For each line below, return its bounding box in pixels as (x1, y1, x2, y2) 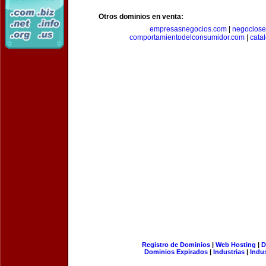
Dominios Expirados (144, 248, 208, 255)
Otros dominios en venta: (99, 12, 183, 21)
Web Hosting (215, 241, 256, 248)
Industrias (213, 248, 245, 255)
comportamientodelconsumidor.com (129, 33, 245, 42)
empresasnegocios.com (149, 25, 227, 33)
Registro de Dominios (141, 241, 210, 248)
